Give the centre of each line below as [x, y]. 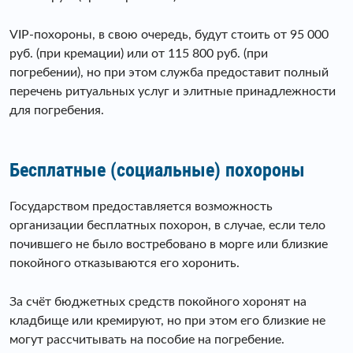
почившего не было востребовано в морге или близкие [169, 244]
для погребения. [57, 110]
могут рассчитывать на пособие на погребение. [147, 339]
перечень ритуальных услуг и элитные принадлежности [173, 91]
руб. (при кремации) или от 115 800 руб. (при [139, 53]
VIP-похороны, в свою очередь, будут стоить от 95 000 [169, 34]
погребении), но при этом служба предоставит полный [169, 72]
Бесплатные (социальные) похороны [157, 170]
